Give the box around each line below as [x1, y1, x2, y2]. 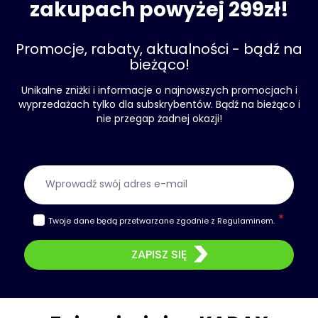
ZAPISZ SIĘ [131, 246, 187, 263]
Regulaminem [216, 215, 273, 226]
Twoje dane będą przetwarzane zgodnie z [48, 215, 217, 226]
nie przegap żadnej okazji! [96, 111, 222, 126]
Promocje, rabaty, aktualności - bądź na [16, 39, 302, 59]
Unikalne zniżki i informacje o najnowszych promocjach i [21, 83, 297, 97]
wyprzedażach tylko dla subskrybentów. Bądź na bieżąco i [18, 97, 300, 111]
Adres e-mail [158, 165, 231, 181]
